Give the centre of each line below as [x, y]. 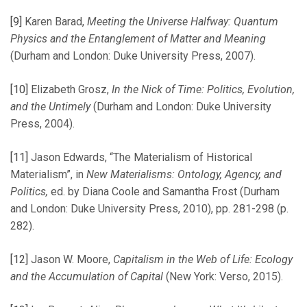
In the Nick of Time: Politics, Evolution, [203, 90]
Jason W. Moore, [71, 260]
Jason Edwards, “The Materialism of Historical [140, 158]
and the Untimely [50, 107]
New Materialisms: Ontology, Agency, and [184, 175]
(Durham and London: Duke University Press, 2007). [133, 56]
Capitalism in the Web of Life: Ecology [203, 260]
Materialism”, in [48, 175]
